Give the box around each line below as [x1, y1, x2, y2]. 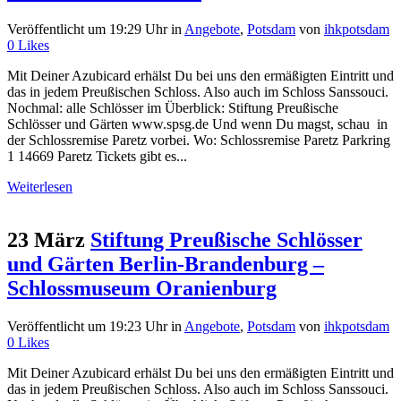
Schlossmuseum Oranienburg [7, 277, 277, 301]
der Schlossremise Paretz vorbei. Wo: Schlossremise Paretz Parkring [7, 132, 390, 148]
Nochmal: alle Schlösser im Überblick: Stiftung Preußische [7, 99, 338, 115]
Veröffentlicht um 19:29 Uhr [7, 21, 167, 37]
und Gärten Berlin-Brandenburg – [7, 252, 324, 277]
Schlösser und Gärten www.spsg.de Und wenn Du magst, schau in [7, 115, 388, 132]
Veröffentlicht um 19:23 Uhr [7, 319, 167, 335]
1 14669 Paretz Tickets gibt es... [7, 148, 187, 164]
